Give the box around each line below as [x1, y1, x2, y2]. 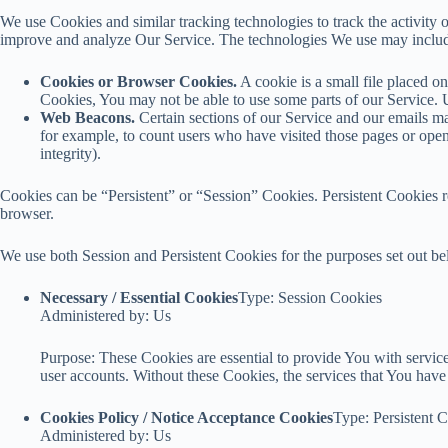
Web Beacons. [40, 109, 135, 127]
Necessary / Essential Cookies [40, 289, 238, 307]
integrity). [40, 145, 101, 163]
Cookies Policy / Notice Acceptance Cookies [40, 409, 333, 427]
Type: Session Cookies [238, 289, 382, 307]
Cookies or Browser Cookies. [40, 73, 237, 91]
